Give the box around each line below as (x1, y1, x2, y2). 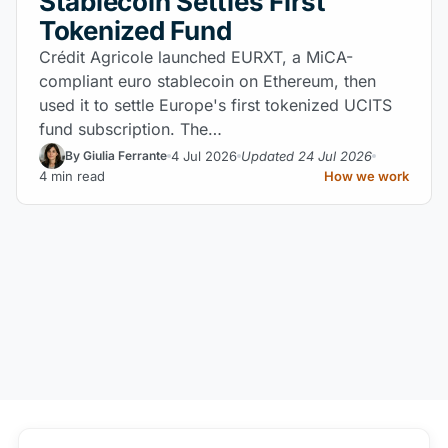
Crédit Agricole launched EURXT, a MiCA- (39, 47, 353, 67)
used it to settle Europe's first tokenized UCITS (39, 95, 392, 115)
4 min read (39, 168, 105, 184)
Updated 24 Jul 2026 (241, 147, 372, 164)
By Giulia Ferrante (65, 148, 167, 163)
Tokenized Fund (39, 15, 232, 46)
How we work (324, 168, 409, 184)
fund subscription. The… (39, 119, 222, 139)
